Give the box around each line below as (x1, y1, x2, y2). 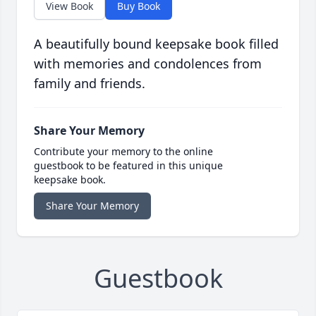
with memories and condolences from (34, 55, 262, 73)
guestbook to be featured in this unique (34, 159, 223, 173)
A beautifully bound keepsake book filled (34, 35, 279, 53)
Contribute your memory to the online (34, 145, 213, 159)
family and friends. (34, 75, 145, 92)
